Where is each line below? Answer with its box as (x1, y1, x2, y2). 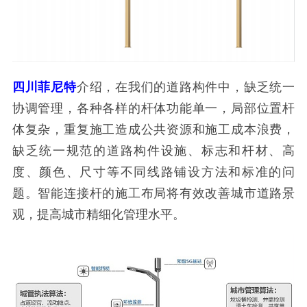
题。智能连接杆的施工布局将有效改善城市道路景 (12, 186, 295, 200)
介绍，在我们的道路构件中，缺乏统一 (76, 79, 295, 94)
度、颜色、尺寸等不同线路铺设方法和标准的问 (12, 164, 295, 179)
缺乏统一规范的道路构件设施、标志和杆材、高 (12, 143, 295, 158)
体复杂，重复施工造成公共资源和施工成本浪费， (12, 122, 295, 136)
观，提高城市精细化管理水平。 (12, 207, 185, 221)
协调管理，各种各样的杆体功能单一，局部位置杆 (12, 101, 295, 115)
